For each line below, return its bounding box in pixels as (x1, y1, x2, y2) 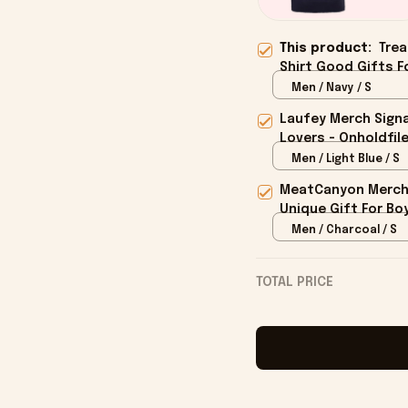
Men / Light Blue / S (291, 153, 400, 165)
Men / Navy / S (291, 82, 372, 94)
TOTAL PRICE (255, 276, 333, 290)
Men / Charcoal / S (291, 224, 397, 236)
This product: (279, 42, 379, 56)
